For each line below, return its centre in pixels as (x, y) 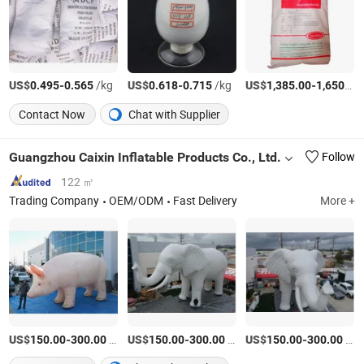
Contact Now (52, 114)
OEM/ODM (136, 200)
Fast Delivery (206, 200)
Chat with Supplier (173, 114)
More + (337, 200)
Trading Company (54, 200)
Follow (338, 157)
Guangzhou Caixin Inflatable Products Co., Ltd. (145, 157)
